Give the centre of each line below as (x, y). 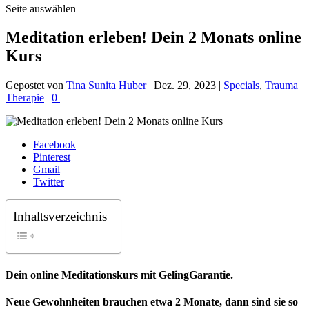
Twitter (49, 182)
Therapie (25, 98)
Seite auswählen (41, 8)
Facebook (54, 145)
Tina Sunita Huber (106, 86)
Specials (241, 86)
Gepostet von (36, 86)
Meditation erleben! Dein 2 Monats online (153, 38)
